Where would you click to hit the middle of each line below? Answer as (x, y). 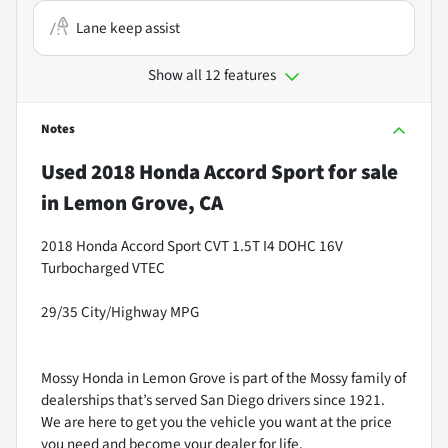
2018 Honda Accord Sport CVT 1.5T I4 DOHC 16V (192, 245)
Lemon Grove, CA (143, 202)
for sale (361, 171)
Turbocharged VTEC (103, 267)
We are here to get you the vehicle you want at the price (216, 421)
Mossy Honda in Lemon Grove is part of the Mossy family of (223, 377)
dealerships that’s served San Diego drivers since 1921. (213, 399)
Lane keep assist (128, 27)
